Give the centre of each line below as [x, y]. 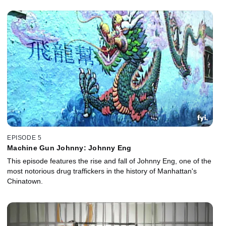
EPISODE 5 [24, 137]
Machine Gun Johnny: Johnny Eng [69, 148]
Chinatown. [25, 181]
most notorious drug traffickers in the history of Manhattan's [102, 171]
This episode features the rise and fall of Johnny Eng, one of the [109, 161]
